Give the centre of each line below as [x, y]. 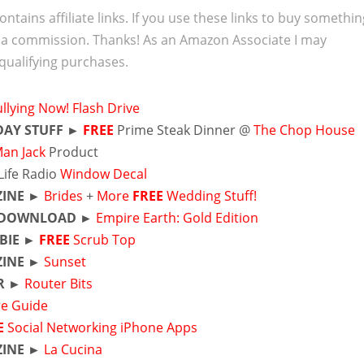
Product [72, 152]
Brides [65, 196]
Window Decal [104, 174]
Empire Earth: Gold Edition [178, 218]
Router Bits [59, 284]
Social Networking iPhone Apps [103, 327]
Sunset [65, 262]
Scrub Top [105, 240]
